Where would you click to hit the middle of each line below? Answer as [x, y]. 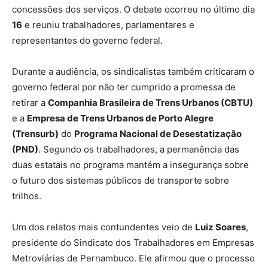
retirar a [30, 103]
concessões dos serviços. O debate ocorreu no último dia [133, 10]
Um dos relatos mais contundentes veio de [103, 227]
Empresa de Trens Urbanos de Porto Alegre [120, 118]
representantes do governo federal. [87, 41]
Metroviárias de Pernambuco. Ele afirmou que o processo [133, 258]
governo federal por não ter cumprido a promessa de [124, 87]
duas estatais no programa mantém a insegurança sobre [130, 165]
